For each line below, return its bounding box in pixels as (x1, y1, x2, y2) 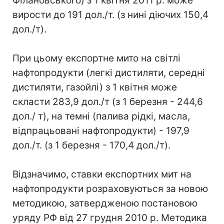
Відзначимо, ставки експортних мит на (12, 168, 191, 180)
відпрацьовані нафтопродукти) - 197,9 (12, 124, 189, 136)
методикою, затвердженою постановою (12, 197, 197, 209)
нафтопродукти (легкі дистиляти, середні (12, 66, 205, 78)
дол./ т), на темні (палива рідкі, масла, (12, 110, 190, 122)
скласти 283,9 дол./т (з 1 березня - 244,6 (12, 95, 203, 107)
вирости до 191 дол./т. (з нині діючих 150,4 (12, 8, 208, 20)
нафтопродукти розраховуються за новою (12, 182, 208, 194)
